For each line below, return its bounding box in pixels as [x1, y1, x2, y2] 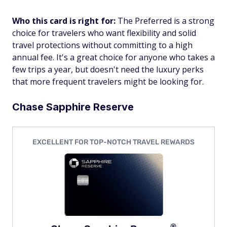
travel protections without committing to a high [12, 40, 193, 51]
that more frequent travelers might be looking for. [12, 76, 204, 88]
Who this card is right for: [12, 15, 118, 27]
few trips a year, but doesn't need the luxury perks [12, 64, 204, 75]
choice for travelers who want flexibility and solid [12, 27, 196, 39]
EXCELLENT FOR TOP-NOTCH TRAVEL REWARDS [32, 138, 195, 147]
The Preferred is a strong [118, 15, 214, 27]
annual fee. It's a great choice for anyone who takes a [12, 52, 215, 63]
